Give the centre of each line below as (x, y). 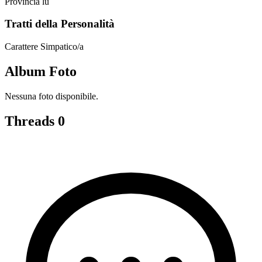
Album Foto (41, 71)
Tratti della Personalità (60, 24)
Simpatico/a (62, 47)
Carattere (21, 47)
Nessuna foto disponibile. (51, 96)
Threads (31, 121)
